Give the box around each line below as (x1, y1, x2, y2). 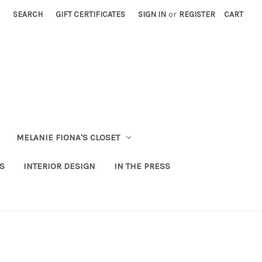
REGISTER (179, 9, 216, 19)
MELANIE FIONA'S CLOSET (16, 132, 120, 143)
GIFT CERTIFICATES (56, 9, 126, 19)
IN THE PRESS (113, 160, 170, 171)
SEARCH (13, 9, 43, 19)
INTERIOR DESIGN (23, 160, 95, 171)
